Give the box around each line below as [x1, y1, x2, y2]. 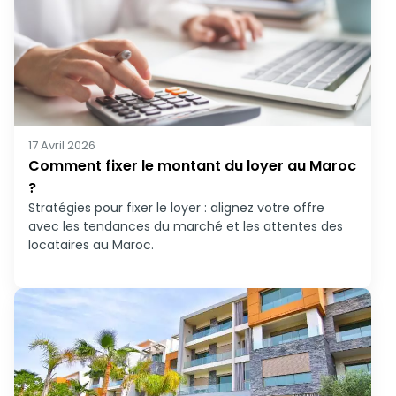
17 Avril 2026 [28, 137, 95, 154]
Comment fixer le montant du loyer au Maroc [28, 156, 356, 176]
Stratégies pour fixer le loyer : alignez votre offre [28, 199, 324, 217]
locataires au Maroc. [28, 236, 154, 254]
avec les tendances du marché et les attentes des [28, 217, 343, 235]
